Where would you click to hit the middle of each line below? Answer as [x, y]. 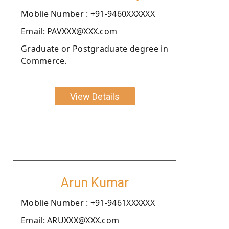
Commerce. [44, 61]
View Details [95, 96]
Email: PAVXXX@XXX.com [69, 31]
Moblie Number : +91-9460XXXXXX [88, 14]
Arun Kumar [95, 182]
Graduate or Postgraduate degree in [95, 48]
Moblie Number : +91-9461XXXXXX [88, 203]
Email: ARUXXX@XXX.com [70, 220]
